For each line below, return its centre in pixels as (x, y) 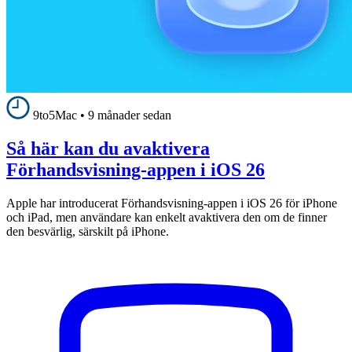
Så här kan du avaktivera (108, 148)
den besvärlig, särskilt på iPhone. (88, 231)
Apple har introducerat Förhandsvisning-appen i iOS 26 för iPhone (172, 203)
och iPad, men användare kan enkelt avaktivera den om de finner (167, 217)
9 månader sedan (130, 115)
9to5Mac (55, 115)
